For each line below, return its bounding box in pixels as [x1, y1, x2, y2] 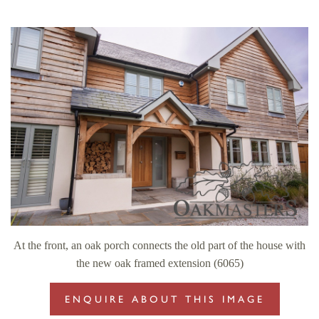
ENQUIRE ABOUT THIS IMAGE [65, 293, 265, 305]
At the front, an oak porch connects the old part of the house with [14, 239, 305, 251]
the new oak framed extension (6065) [75, 256, 244, 269]
